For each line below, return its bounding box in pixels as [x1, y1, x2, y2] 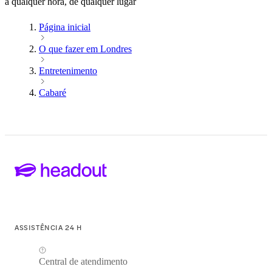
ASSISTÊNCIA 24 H [15, 221, 82, 233]
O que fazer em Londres [39, 44, 132, 55]
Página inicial [39, 22, 90, 33]
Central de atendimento [39, 256, 127, 267]
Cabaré [39, 87, 66, 98]
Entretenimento [39, 66, 97, 76]
